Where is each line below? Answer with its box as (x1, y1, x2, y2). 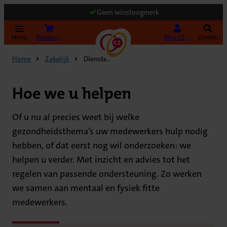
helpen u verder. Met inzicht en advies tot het (12, 154, 190, 166)
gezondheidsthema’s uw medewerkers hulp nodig (12, 125, 208, 138)
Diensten (84, 54, 111, 63)
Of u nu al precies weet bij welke (12, 111, 139, 124)
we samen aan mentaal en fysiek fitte (12, 182, 160, 195)
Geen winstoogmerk (96, 8, 159, 17)
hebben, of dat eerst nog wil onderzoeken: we (12, 139, 191, 152)
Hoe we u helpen (12, 83, 131, 104)
